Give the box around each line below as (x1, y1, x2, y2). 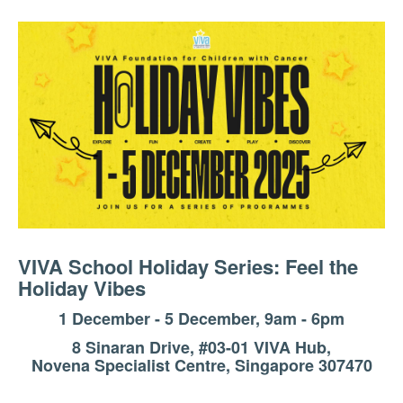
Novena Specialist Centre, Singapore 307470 (31, 353, 372, 377)
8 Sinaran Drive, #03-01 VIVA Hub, (72, 335, 331, 359)
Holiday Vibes (18, 273, 146, 302)
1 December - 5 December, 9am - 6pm (58, 306, 345, 330)
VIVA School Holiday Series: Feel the (18, 251, 358, 281)
